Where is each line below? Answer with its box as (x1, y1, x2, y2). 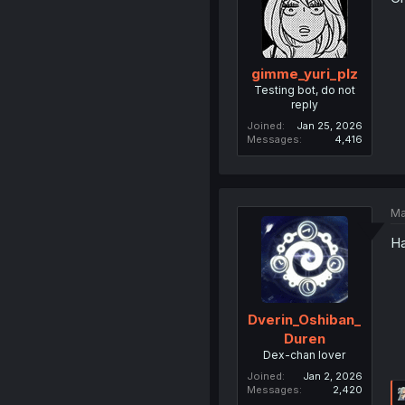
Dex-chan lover (263, 347, 346, 362)
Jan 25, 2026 (296, 119, 363, 133)
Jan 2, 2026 (302, 369, 363, 382)
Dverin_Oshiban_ (248, 310, 362, 328)
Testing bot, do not (253, 83, 355, 98)
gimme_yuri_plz (250, 65, 358, 83)
